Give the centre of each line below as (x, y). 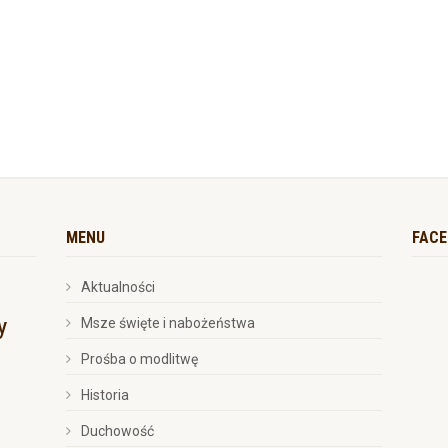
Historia (104, 395)
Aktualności (117, 287)
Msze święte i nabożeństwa (167, 323)
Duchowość (117, 431)
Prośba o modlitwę (139, 359)
